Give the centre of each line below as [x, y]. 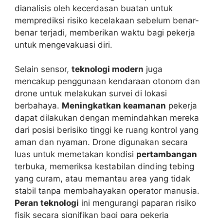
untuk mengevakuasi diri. [64, 45]
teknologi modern [108, 69]
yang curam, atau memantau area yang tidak [102, 179]
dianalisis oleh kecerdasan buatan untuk [94, 8]
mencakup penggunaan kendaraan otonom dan [107, 82]
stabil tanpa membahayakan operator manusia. [107, 191]
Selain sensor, [43, 69]
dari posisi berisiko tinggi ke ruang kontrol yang [107, 130]
